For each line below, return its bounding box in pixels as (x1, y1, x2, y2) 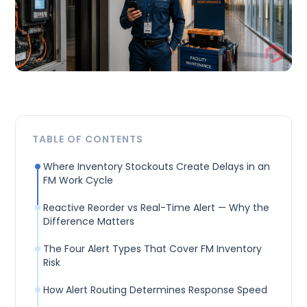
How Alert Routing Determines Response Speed (43, 283, 268, 297)
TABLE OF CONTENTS (32, 132, 144, 147)
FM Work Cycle (43, 173, 114, 188)
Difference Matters (43, 214, 135, 229)
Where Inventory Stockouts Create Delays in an (43, 160, 271, 174)
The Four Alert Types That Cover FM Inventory (43, 242, 262, 256)
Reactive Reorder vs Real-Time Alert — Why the (43, 201, 270, 215)
